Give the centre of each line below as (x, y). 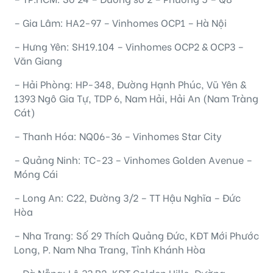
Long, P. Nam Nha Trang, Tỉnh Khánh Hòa (110, 249)
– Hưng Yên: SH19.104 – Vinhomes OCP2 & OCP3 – (129, 46)
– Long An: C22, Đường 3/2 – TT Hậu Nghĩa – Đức (127, 197)
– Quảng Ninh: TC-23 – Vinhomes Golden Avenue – (133, 160)
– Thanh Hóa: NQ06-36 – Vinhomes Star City (118, 136)
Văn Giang (38, 60)
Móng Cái (36, 174)
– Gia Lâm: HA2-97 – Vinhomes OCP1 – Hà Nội (120, 23)
